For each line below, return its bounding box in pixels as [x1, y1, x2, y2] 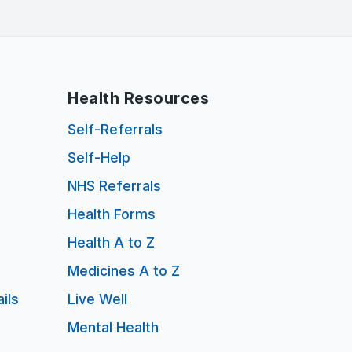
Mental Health [68, 319, 159, 335]
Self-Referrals [68, 121, 163, 137]
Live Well [68, 291, 127, 307]
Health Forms [68, 206, 156, 222]
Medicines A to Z [68, 262, 180, 279]
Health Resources [68, 89, 209, 108]
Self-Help [68, 149, 130, 166]
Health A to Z [68, 234, 155, 251]
